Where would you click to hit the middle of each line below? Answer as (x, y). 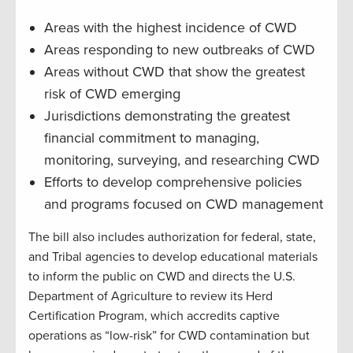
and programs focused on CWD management (184, 204)
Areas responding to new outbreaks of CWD (180, 50)
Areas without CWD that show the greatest (175, 72)
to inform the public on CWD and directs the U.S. (162, 277)
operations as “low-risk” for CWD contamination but (169, 336)
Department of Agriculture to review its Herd (150, 297)
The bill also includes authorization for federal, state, (172, 238)
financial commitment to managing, (152, 138)
